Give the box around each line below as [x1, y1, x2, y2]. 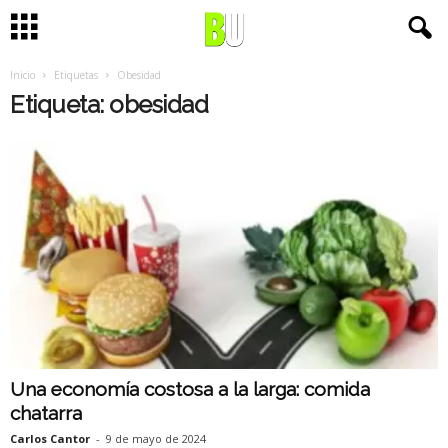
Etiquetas [54, 68, 98, 82]
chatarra [10, 402, 82, 425]
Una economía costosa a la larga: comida [10, 378, 370, 401]
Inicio [10, 68, 35, 82]
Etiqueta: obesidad [10, 90, 209, 119]
